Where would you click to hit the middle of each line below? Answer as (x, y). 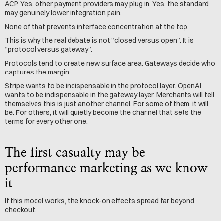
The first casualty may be (75, 153)
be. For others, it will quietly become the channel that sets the (103, 112)
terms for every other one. (46, 121)
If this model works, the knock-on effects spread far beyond (100, 201)
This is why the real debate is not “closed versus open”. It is (99, 40)
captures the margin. (38, 72)
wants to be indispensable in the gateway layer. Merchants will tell (110, 95)
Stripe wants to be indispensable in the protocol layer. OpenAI (103, 86)
